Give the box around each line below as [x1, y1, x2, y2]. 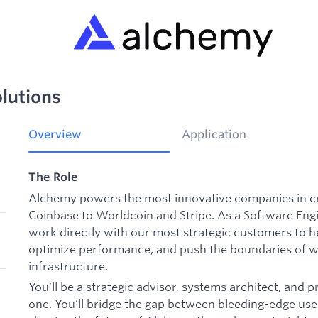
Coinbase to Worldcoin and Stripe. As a [28, 207, 241, 222]
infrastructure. [28, 258, 108, 273]
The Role [28, 170, 78, 185]
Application [182, 127, 246, 142]
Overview [28, 127, 82, 142]
